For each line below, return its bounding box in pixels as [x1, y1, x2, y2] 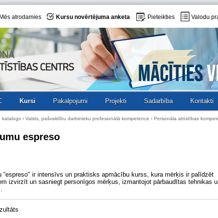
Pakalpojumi [53, 97, 88, 105]
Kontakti [190, 97, 214, 105]
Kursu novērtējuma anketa [56, 14, 130, 21]
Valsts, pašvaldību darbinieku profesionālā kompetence [25, 116, 149, 121]
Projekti [105, 97, 127, 105]
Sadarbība [144, 97, 173, 105]
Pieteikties [147, 14, 175, 21]
